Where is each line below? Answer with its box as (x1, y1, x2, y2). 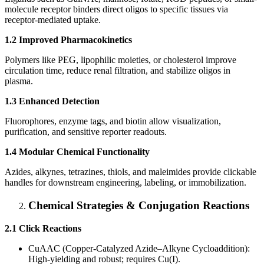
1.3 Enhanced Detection (5, 96, 100, 107)
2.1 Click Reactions (5, 223, 81, 233)
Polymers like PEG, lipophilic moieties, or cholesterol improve (5, 55, 236, 65)
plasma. (5, 76, 33, 87)
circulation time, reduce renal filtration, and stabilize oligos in (5, 65, 230, 76)
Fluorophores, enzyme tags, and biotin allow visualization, (5, 116, 221, 127)
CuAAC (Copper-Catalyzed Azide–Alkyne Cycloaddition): (28, 243, 250, 253)
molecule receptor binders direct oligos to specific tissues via (5, 4, 228, 15)
